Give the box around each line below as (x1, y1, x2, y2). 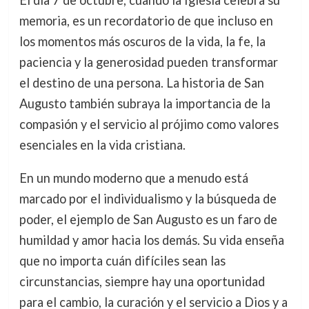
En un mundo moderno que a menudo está (19, 170, 248, 186)
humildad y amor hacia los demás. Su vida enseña (19, 232, 284, 248)
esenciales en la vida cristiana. (19, 137, 186, 152)
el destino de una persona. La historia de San (19, 74, 264, 90)
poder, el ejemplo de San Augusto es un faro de (19, 211, 277, 227)
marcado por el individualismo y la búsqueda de (19, 190, 277, 206)
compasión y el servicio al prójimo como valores (19, 116, 279, 132)
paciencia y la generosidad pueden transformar (19, 54, 278, 70)
